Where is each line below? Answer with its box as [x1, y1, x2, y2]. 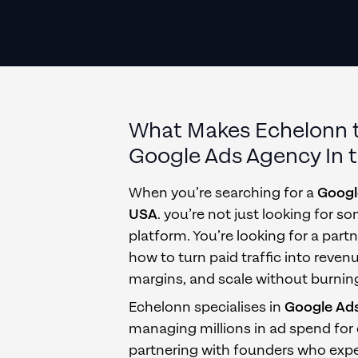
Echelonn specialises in [129, 298, 284, 316]
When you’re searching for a [129, 184, 317, 202]
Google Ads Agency [129, 142, 320, 171]
